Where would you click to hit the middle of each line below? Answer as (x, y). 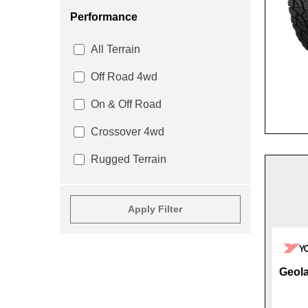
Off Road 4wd (124, 77)
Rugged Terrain (129, 159)
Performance (104, 17)
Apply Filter (155, 209)
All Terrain (115, 49)
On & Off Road (126, 104)
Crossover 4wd (128, 132)
